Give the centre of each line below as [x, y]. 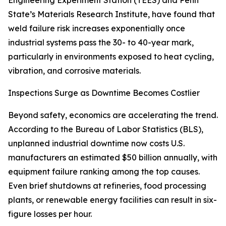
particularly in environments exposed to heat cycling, [111, 57]
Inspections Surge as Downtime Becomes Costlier [104, 93]
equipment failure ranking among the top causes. [104, 172]
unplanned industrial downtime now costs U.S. [96, 144]
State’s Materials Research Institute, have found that [111, 14]
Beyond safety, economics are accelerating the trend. [113, 115]
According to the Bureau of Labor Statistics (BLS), [106, 129]
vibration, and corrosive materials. [74, 71]
